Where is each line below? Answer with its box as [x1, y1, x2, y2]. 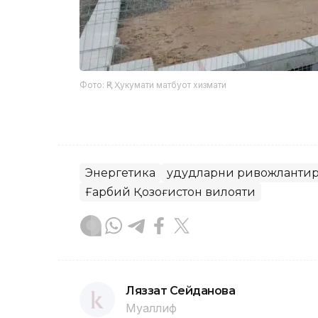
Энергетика [85, 166, 155, 180]
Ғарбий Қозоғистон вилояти [85, 185, 256, 199]
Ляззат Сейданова [126, 284, 236, 298]
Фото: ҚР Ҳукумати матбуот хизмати [79, 79, 226, 91]
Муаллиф [126, 301, 177, 316]
